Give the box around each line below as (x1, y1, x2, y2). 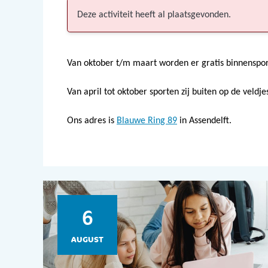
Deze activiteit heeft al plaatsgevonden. (77, 10, 231, 20)
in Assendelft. (177, 116, 232, 126)
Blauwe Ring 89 (117, 116, 177, 126)
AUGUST (71, 233, 103, 245)
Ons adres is (67, 116, 117, 126)
